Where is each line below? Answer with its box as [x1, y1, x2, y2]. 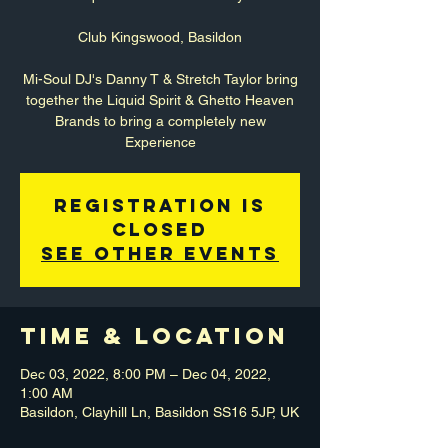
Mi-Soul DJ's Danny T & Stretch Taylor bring [22, 71, 298, 88]
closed [112, 218, 208, 242]
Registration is [54, 194, 266, 218]
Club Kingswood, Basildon [78, 29, 242, 46]
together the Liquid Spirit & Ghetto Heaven [26, 92, 294, 109]
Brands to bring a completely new [54, 113, 266, 130]
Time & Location [20, 322, 289, 351]
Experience [124, 134, 196, 151]
